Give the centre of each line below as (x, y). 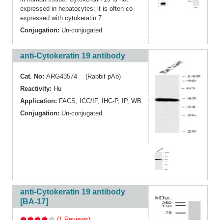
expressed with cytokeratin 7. (62, 18)
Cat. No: (33, 77)
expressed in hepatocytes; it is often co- (77, 9)
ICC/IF (89, 101)
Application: (40, 101)
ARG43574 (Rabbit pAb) (83, 77)
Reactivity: (37, 89)
